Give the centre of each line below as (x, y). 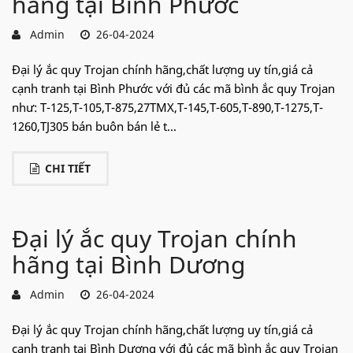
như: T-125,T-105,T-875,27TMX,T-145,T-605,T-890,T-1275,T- (167, 107)
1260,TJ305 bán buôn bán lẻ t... (94, 126)
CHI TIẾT (68, 168)
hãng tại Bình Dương (128, 264)
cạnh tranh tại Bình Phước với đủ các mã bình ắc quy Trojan (173, 88)
